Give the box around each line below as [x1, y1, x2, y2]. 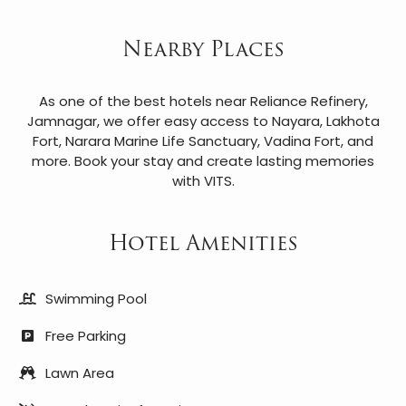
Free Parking [45, 326, 126, 346]
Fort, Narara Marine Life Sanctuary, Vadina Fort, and [33, 131, 373, 151]
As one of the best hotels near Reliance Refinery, [38, 92, 368, 111]
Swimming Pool [45, 289, 147, 309]
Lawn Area [45, 363, 114, 383]
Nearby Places [121, 33, 285, 66]
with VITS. [171, 171, 235, 191]
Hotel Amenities [108, 227, 298, 260]
